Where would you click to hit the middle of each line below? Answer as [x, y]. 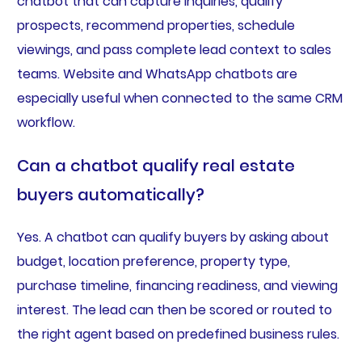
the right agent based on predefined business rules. [178, 334]
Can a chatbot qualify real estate [156, 165]
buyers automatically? [110, 194]
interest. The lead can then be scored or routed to [174, 309]
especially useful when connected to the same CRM [179, 98]
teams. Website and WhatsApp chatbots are [157, 74]
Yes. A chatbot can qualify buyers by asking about [173, 237]
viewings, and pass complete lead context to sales [174, 49]
